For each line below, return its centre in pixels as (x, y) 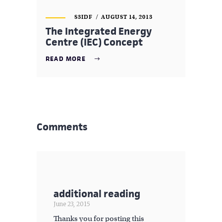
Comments (62, 127)
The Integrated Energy (99, 31)
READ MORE (66, 58)
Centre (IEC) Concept (94, 42)
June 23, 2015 (72, 204)
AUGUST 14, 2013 (127, 17)
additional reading (97, 194)
